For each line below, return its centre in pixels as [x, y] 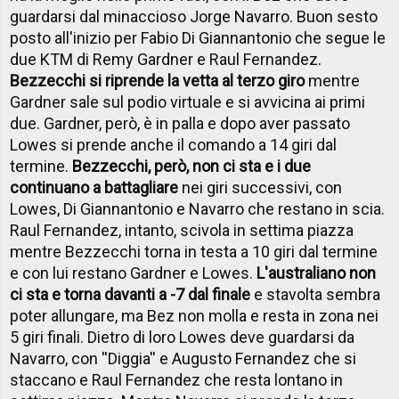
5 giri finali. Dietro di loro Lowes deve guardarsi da [183, 338]
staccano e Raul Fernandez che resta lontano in [177, 380]
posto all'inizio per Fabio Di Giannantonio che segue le [198, 38]
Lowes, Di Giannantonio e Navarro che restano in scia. [198, 209]
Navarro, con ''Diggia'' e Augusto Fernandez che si [183, 359]
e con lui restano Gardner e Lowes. [134, 273]
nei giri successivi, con [261, 188]
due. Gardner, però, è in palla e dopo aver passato [180, 124]
